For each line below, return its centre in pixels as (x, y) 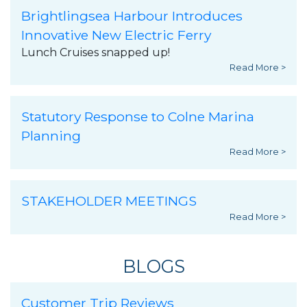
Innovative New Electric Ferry (116, 35)
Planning (51, 136)
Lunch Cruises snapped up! (96, 53)
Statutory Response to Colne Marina (138, 117)
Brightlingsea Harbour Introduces (132, 16)
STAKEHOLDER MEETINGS (109, 201)
